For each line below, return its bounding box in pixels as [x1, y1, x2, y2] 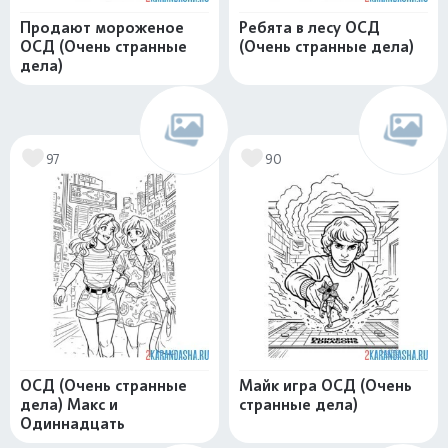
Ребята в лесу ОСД [239, 18, 380, 37]
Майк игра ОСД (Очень [239, 376, 412, 395]
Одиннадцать [20, 414, 125, 433]
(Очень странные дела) [239, 37, 414, 56]
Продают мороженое [20, 18, 184, 37]
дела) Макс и [20, 395, 118, 414]
